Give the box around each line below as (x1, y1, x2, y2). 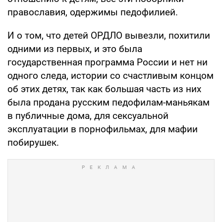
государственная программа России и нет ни (7, 56, 208, 68)
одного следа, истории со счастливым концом (7, 69, 214, 81)
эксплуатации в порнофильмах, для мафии (7, 123, 198, 135)
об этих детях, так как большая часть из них (7, 83, 201, 95)
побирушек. (7, 136, 59, 148)
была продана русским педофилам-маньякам (7, 96, 210, 108)
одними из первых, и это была (7, 43, 142, 55)
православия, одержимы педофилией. (7, 6, 178, 18)
